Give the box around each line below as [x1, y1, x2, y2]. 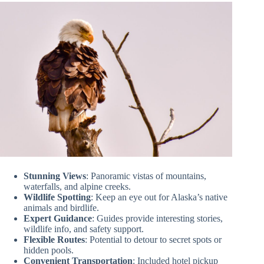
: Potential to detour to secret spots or [85, 234, 222, 245]
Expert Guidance [24, 213, 92, 223]
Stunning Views [24, 170, 86, 181]
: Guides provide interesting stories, [92, 213, 223, 223]
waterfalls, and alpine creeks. [24, 181, 131, 192]
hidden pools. [24, 245, 74, 255]
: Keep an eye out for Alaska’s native [91, 192, 227, 202]
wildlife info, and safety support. [24, 223, 144, 234]
